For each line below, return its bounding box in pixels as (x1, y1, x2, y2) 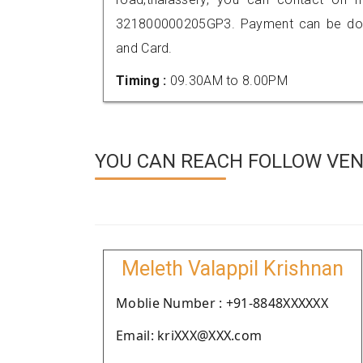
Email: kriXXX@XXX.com (116, 327, 263, 344)
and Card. (116, 41, 173, 56)
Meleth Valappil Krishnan (122, 257, 344, 280)
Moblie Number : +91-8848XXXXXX (116, 294, 328, 312)
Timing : (116, 73, 170, 88)
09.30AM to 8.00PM (169, 73, 288, 88)
